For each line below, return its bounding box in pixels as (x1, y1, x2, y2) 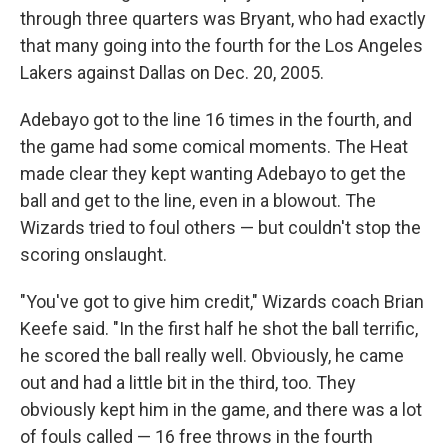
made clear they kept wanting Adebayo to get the (20, 163, 406, 184)
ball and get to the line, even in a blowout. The (20, 190, 376, 211)
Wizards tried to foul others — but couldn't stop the (20, 217, 421, 238)
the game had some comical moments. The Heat (20, 136, 408, 157)
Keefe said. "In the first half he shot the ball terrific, (20, 318, 418, 339)
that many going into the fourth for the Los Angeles (20, 35, 423, 56)
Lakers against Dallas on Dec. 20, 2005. (20, 62, 324, 83)
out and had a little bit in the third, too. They (20, 372, 356, 393)
